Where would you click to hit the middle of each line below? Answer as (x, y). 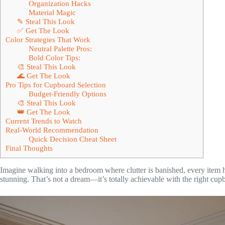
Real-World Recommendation (52, 130)
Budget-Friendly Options (67, 93)
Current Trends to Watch (44, 121)
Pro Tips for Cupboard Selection (56, 84)
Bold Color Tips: (54, 57)
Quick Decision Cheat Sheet (72, 139)
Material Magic (52, 12)
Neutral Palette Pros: (60, 48)
